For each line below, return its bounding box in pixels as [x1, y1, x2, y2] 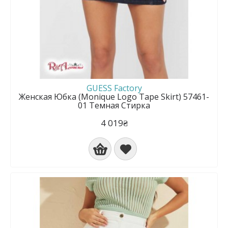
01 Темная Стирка [78, 100, 150, 111]
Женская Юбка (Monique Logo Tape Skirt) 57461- [19, 91, 209, 102]
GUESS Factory [86, 82, 142, 94]
